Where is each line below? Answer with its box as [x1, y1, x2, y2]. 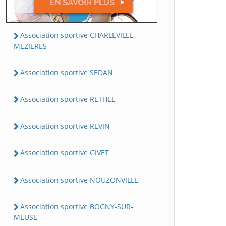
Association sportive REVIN [20, 121, 110, 131]
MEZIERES [14, 41, 47, 51]
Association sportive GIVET [20, 148, 109, 158]
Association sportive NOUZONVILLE [20, 175, 138, 185]
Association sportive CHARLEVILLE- [20, 30, 136, 40]
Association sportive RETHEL [20, 94, 115, 104]
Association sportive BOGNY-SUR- [20, 201, 133, 211]
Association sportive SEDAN [20, 67, 113, 77]
